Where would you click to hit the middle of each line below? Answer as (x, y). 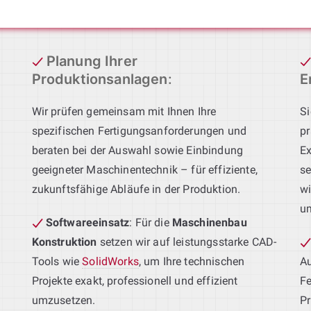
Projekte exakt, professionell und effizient (135, 280)
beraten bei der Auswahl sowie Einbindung (137, 150)
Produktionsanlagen (100, 79)
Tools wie (57, 261)
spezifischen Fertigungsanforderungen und (139, 131)
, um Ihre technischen (192, 261)
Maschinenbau (209, 222)
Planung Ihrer (92, 61)
